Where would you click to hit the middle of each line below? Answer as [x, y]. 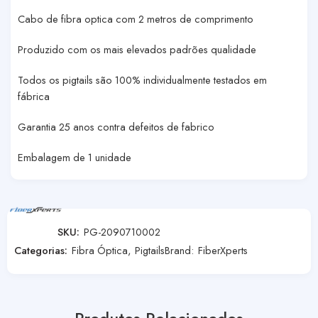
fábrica [34, 96]
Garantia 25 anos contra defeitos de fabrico [116, 126]
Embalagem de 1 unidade [75, 157]
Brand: [181, 250]
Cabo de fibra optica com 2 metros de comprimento [136, 18]
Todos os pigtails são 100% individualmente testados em [142, 79]
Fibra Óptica [100, 250]
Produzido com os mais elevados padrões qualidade [137, 49]
